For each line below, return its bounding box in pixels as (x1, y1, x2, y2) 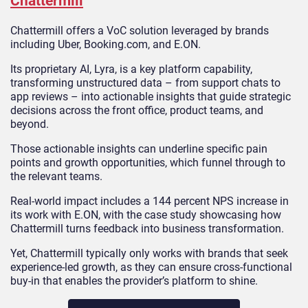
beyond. (10, 118, 49, 131)
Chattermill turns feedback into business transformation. (10, 222, 284, 236)
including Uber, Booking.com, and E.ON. (10, 38, 201, 52)
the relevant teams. (10, 170, 102, 184)
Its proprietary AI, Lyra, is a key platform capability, (10, 63, 252, 76)
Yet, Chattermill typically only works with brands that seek (10, 247, 288, 261)
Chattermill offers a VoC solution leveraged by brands (10, 24, 269, 38)
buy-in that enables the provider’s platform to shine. (10, 274, 258, 288)
